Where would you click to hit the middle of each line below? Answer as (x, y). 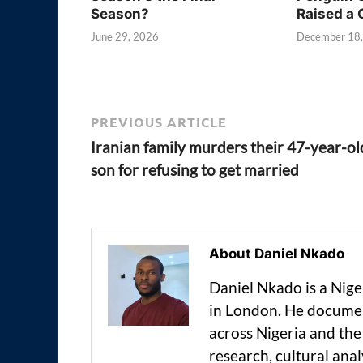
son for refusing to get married (195, 169)
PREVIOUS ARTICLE (159, 122)
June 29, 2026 (125, 37)
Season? (120, 13)
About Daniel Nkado (277, 253)
